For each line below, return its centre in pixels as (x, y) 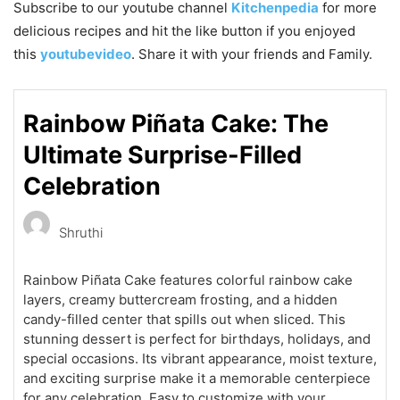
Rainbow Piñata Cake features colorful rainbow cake (188, 279)
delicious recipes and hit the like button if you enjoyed (184, 30)
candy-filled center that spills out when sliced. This (184, 319)
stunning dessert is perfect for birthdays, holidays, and (197, 338)
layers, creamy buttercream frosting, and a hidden (180, 299)
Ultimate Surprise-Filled (162, 154)
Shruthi (81, 233)
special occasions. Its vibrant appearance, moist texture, (200, 358)
